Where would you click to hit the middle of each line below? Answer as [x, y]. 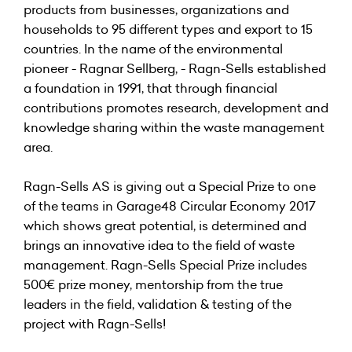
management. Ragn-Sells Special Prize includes [165, 264]
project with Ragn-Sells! [95, 323]
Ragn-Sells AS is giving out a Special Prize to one [170, 186]
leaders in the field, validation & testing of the [158, 304]
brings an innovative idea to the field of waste [159, 245]
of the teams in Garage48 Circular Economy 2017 [170, 205]
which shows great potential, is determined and [165, 225]
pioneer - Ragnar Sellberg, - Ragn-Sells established [175, 68]
